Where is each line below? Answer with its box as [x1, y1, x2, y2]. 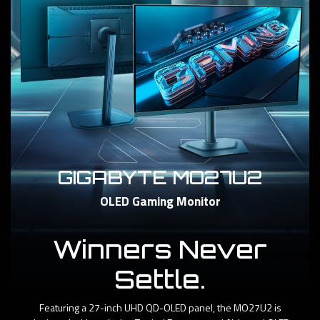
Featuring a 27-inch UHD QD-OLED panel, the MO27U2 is [39, 299, 281, 315]
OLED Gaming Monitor [99, 191, 221, 211]
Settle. [114, 263, 206, 295]
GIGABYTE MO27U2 [58, 164, 262, 189]
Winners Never [53, 233, 267, 265]
